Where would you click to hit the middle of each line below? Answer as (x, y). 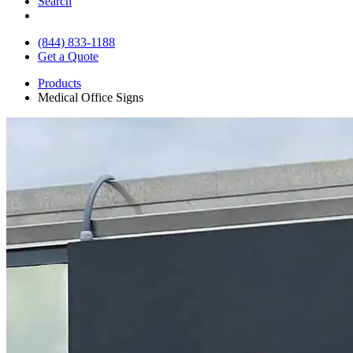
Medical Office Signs (91, 97)
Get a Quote (68, 56)
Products (59, 83)
